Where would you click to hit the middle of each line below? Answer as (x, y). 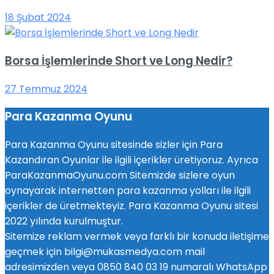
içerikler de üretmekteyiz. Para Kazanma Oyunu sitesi (131, 206)
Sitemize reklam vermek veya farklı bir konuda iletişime (137, 237)
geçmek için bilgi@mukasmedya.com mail (105, 252)
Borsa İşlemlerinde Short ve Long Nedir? (119, 61)
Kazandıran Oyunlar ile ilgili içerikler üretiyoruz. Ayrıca (131, 160)
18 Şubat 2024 (38, 18)
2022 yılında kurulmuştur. (64, 221)
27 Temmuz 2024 (46, 89)
